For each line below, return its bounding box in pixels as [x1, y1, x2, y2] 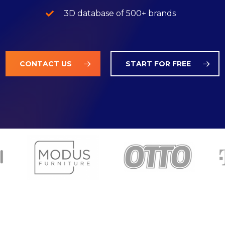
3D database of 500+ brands [63, 8, 176, 18]
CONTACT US [20, 59, 72, 68]
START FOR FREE [126, 59, 191, 68]
